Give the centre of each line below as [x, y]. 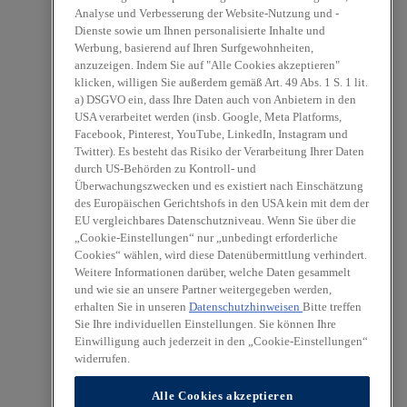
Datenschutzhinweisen [246, 307]
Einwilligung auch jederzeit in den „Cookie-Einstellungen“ [221, 341]
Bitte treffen [332, 307]
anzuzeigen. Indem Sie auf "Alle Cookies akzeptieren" [207, 65]
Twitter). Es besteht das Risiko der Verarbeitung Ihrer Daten [219, 151]
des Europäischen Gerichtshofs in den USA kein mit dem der [222, 203]
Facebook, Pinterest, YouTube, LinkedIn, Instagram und [211, 134]
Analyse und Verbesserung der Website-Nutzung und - [207, 13]
